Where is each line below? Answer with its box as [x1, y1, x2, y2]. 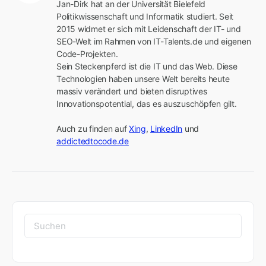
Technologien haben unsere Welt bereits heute [56, 73, 230, 84]
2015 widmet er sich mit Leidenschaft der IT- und [56, 23, 241, 34]
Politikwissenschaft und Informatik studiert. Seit [56, 11, 234, 21]
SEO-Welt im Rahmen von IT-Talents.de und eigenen [56, 36, 251, 46]
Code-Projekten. [56, 48, 118, 59]
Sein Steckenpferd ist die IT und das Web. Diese [56, 61, 237, 71]
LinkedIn [150, 123, 183, 134]
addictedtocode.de [56, 135, 129, 146]
